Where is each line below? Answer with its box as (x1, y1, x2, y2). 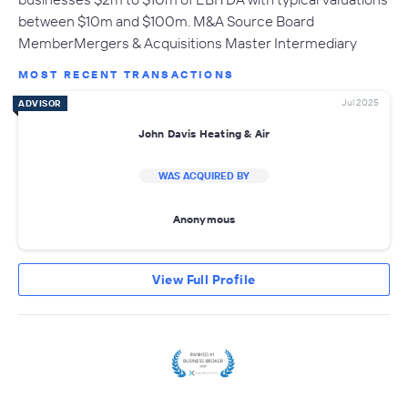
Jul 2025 (342, 97, 379, 109)
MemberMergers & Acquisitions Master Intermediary (18, 34, 357, 53)
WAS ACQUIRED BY (158, 169, 250, 183)
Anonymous (172, 211, 236, 226)
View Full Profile (152, 271, 256, 289)
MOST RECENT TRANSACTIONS (18, 67, 235, 82)
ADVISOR (18, 97, 62, 110)
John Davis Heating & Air (138, 126, 270, 140)
